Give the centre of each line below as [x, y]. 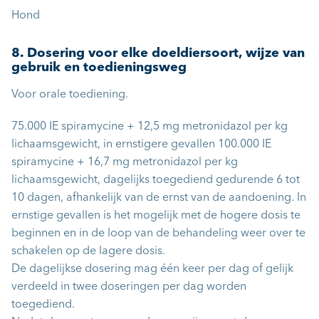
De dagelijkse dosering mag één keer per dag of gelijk [152, 269]
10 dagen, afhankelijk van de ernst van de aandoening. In [159, 198]
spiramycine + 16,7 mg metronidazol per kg [125, 162]
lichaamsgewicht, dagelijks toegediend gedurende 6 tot [156, 180]
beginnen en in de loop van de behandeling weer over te [158, 234]
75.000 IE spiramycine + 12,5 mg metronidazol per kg [150, 127]
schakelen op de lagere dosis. [88, 251]
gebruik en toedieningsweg [99, 68]
